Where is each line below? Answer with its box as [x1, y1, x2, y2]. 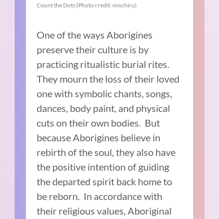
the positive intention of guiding [37, 161, 170, 173]
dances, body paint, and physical [37, 102, 171, 114]
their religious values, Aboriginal [37, 205, 172, 217]
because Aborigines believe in [37, 131, 161, 144]
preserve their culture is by [37, 44, 149, 56]
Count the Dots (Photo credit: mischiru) [37, 1, 137, 9]
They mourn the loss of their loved [37, 73, 180, 85]
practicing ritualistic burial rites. [37, 58, 172, 70]
